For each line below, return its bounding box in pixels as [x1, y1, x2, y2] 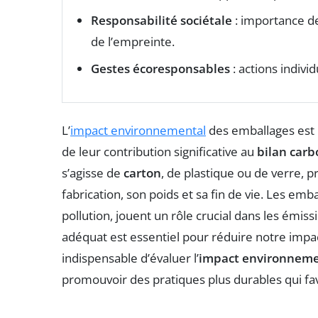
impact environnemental [70, 122, 206, 139]
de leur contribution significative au [62, 143, 257, 160]
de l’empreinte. [91, 33, 175, 50]
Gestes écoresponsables [91, 60, 230, 77]
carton [124, 165, 161, 182]
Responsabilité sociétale [91, 12, 232, 29]
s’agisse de [62, 165, 124, 182]
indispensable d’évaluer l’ [62, 250, 199, 267]
